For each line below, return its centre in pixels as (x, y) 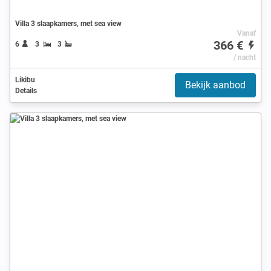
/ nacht (244, 57)
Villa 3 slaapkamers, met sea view (68, 23)
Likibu (25, 80)
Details (26, 90)
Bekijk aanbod (215, 85)
